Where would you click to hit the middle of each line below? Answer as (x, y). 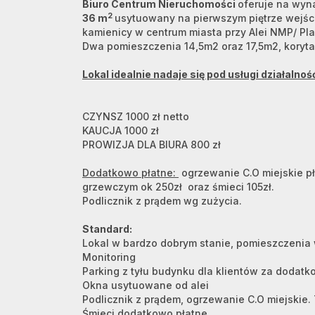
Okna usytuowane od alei (147, 285)
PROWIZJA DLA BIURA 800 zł (152, 144)
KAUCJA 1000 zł (121, 130)
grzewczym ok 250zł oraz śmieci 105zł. (178, 187)
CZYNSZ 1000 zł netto (136, 116)
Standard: (107, 229)
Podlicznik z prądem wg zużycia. (162, 201)
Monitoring (109, 257)
